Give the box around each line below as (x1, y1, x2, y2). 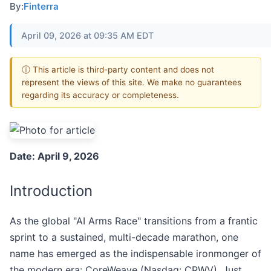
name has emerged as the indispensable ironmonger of (10, 247, 261, 260)
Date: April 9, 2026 (10, 150, 99, 163)
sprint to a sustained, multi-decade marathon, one (10, 231, 238, 244)
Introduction (10, 182, 93, 200)
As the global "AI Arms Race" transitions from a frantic (10, 215, 258, 227)
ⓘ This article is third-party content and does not (22, 64, 214, 74)
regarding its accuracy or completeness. (22, 90, 179, 100)
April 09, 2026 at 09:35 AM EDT (21, 30, 154, 41)
